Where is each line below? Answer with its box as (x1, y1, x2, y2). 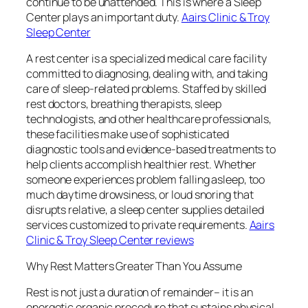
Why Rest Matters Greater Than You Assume (26, 258, 242, 274)
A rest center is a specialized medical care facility (26, 50, 267, 66)
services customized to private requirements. (26, 217, 250, 232)
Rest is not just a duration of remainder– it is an (26, 285, 253, 300)
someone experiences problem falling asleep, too (26, 171, 265, 187)
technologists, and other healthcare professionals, (26, 111, 272, 126)
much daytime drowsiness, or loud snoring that (26, 186, 254, 202)
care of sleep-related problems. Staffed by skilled (26, 80, 266, 96)
